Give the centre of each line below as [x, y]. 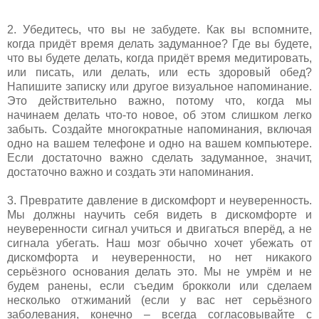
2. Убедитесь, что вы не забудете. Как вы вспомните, [159, 29]
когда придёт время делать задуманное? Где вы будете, [159, 43]
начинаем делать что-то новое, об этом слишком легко [159, 115]
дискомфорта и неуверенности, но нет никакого [159, 257]
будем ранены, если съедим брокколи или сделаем [159, 286]
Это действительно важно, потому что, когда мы [159, 100]
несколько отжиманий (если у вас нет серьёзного [159, 300]
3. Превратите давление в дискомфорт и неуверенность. [159, 200]
